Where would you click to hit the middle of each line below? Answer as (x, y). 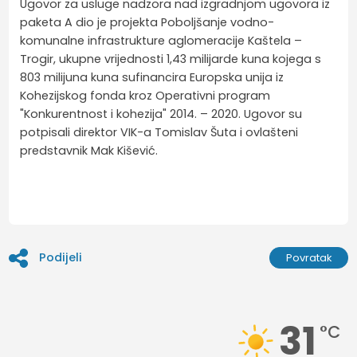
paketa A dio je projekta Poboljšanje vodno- (147, 22)
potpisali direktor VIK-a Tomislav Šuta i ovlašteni (159, 132)
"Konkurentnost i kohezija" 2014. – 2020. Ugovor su (161, 114)
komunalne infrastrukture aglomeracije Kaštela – (161, 40)
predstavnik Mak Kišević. (89, 150)
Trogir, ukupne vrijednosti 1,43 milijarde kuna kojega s (171, 59)
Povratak (309, 257)
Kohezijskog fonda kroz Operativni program (145, 95)
